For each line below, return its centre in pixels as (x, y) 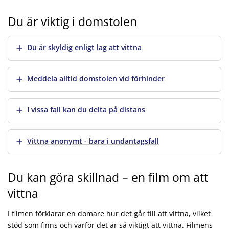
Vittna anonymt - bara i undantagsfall (93, 141)
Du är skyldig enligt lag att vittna (84, 47)
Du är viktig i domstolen (72, 21)
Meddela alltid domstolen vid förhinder (96, 78)
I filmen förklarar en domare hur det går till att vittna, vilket (109, 213)
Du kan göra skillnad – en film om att (108, 177)
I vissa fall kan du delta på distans (86, 109)
